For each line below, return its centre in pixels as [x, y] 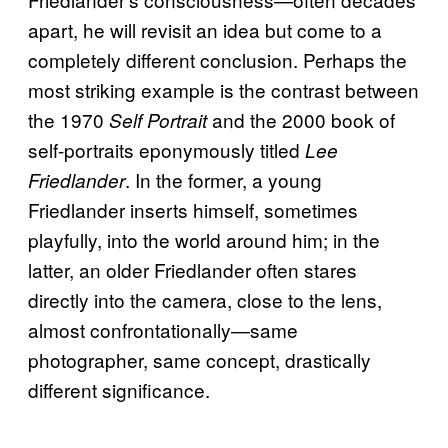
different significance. [119, 389]
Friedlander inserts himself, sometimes [193, 209]
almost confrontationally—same [163, 329]
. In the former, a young [223, 179]
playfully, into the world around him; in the [204, 239]
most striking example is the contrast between [223, 89]
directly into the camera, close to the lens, [205, 299]
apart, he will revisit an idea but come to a [205, 29]
